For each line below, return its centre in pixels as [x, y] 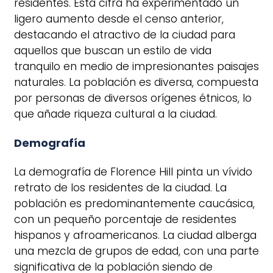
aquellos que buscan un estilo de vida [113, 50]
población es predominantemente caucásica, [134, 203]
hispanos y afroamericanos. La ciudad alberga [135, 235]
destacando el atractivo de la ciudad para [125, 34]
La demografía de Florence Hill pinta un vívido [133, 172]
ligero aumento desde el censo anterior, [119, 19]
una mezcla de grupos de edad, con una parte [136, 251]
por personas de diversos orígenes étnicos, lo [133, 98]
